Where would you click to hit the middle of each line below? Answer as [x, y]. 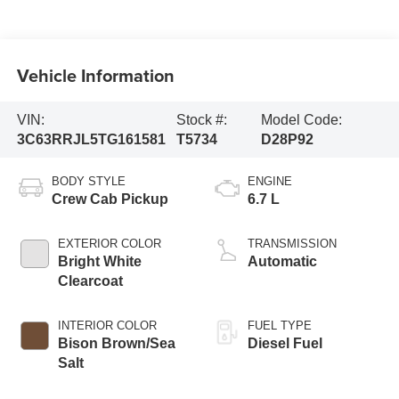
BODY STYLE [88, 182]
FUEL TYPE [280, 326]
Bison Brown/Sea [116, 344]
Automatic [282, 262]
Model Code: [301, 119]
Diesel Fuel [285, 344]
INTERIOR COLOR [107, 326]
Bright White [99, 262]
